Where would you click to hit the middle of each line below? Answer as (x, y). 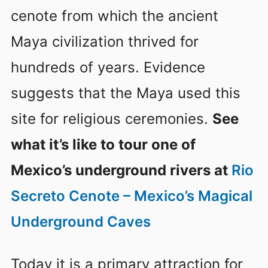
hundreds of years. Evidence (108, 67)
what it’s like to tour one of (103, 144)
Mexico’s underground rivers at (121, 170)
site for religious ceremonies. (112, 118)
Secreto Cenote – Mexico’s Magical (132, 196)
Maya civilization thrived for (105, 41)
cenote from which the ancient (115, 16)
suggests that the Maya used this (126, 93)
